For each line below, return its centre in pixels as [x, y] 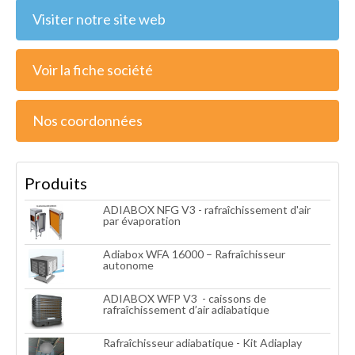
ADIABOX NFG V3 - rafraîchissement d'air [207, 209]
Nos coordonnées [88, 120]
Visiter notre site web [99, 19]
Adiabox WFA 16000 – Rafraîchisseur [194, 254]
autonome [128, 265]
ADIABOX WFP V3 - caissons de [185, 298]
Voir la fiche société [93, 69]
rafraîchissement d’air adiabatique [186, 309]
